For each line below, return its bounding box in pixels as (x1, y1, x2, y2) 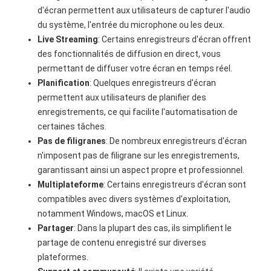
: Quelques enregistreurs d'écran (90, 78, 217, 88)
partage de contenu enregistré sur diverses (38, 238, 207, 247)
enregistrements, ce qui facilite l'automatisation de (38, 107, 238, 117)
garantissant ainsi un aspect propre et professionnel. (38, 165, 245, 175)
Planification (38, 78, 90, 88)
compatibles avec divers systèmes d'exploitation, (38, 194, 231, 204)
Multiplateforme (38, 180, 104, 189)
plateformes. (38, 252, 89, 262)
